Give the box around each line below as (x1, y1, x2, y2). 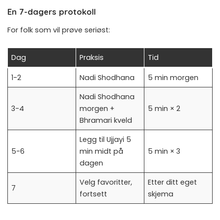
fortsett (80, 189, 108, 199)
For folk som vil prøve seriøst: (7, 25, 110, 35)
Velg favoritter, (80, 177, 133, 188)
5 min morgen (148, 73, 199, 83)
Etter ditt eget (148, 177, 197, 188)
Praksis (80, 53, 104, 63)
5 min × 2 (148, 104, 181, 114)
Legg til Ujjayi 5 (80, 135, 132, 145)
